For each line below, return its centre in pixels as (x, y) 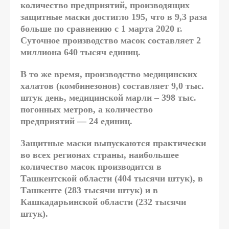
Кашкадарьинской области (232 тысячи (103, 202)
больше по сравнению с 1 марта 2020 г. (101, 29)
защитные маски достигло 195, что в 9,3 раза (114, 17)
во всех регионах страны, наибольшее (100, 155)
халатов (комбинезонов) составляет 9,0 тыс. (112, 86)
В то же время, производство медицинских (109, 74)
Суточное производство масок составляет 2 (111, 41)
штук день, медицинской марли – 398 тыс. (108, 98)
